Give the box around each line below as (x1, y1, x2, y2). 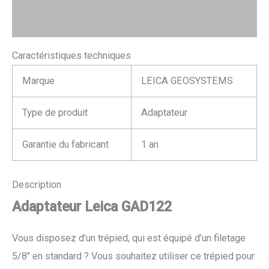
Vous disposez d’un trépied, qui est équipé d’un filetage (12, 232, 246, 244)
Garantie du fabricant (22, 139, 109, 151)
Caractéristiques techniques (12, 50, 131, 62)
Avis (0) (12, 17, 46, 29)
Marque (22, 75, 55, 87)
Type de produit (22, 107, 88, 119)
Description (12, 178, 61, 190)
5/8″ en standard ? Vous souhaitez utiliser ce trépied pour (12, 250, 255, 262)
